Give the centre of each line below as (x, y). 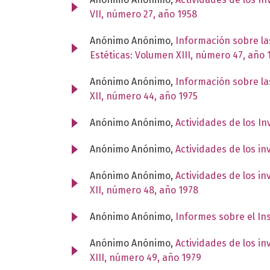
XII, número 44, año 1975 (144, 96)
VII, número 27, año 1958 (143, 14)
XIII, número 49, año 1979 (146, 257)
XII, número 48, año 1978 (144, 190)
